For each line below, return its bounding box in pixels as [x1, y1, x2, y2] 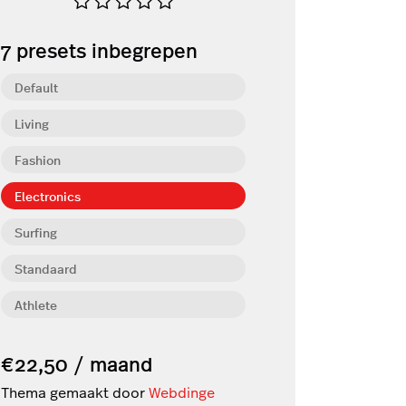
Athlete [14, 295, 57, 314]
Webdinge [149, 382, 215, 401]
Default [14, 77, 58, 96]
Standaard [14, 258, 77, 277]
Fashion [14, 150, 61, 169]
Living [14, 113, 49, 132]
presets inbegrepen [11, 34, 198, 64]
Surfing [14, 222, 57, 241]
